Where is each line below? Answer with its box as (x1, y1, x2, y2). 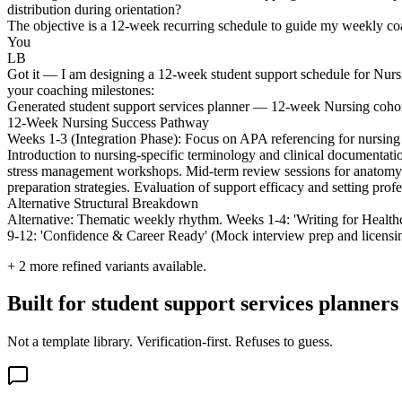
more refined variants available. (26, 258, 206, 274)
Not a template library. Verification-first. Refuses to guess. (7, 334, 333, 350)
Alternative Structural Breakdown (7, 195, 198, 211)
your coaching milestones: (7, 82, 154, 98)
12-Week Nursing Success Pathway (7, 114, 209, 130)
